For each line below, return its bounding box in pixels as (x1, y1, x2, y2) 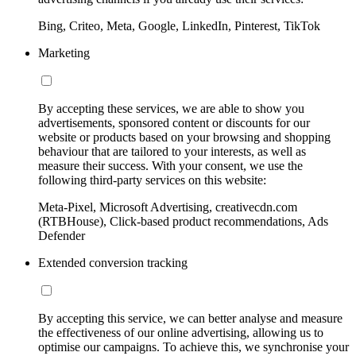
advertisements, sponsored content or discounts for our (38, 115, 310, 130)
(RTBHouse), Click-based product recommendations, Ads (38, 214, 328, 228)
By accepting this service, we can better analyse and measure (38, 311, 342, 325)
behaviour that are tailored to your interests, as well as (38, 144, 306, 158)
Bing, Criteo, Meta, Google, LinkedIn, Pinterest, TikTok (38, 18, 320, 33)
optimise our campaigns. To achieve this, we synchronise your (38, 339, 349, 354)
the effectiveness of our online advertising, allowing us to (38, 325, 323, 339)
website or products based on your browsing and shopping (38, 130, 331, 144)
